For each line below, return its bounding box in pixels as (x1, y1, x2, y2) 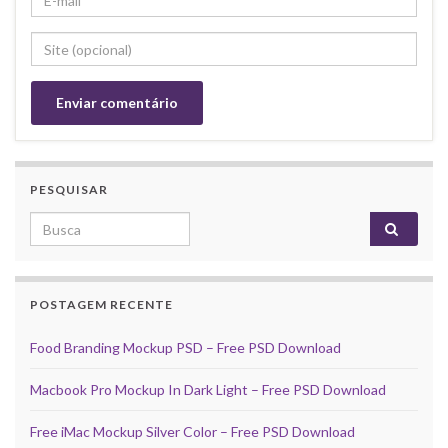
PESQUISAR (30, 182, 108, 198)
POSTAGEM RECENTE (30, 297, 173, 313)
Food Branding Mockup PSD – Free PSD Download (30, 339, 341, 357)
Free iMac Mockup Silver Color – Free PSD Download (30, 423, 355, 441)
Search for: (29, 213, 111, 233)
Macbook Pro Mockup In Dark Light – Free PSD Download (30, 381, 386, 399)
